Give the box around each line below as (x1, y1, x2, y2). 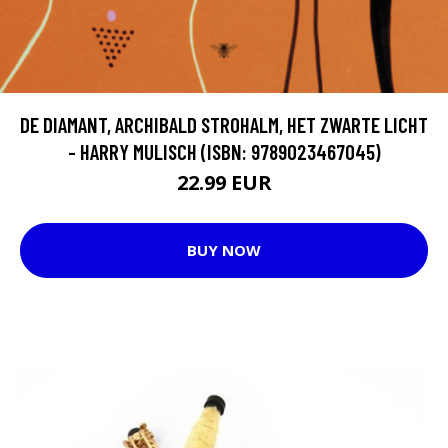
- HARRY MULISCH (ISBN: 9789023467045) (67, 138, 381, 164)
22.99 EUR (176, 168, 272, 196)
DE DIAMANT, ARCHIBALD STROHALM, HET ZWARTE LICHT (20, 111, 428, 137)
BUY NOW (187, 240, 261, 261)
